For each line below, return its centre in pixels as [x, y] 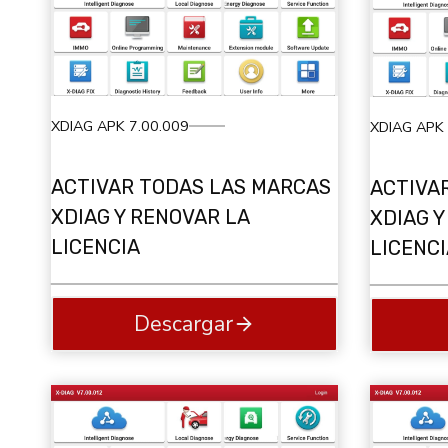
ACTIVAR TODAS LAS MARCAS [191, 187]
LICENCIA [95, 247]
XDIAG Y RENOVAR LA [150, 217]
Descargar [183, 323]
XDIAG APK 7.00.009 [120, 125]
